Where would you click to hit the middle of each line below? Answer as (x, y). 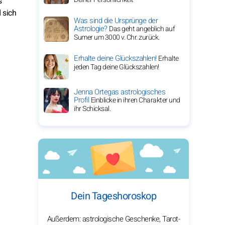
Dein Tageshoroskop (114, 196)
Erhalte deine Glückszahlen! (116, 58)
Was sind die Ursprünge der (116, 21)
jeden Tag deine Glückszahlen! (117, 67)
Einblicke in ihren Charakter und (135, 100)
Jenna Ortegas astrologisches (120, 92)
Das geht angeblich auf (142, 29)
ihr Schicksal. (92, 109)
